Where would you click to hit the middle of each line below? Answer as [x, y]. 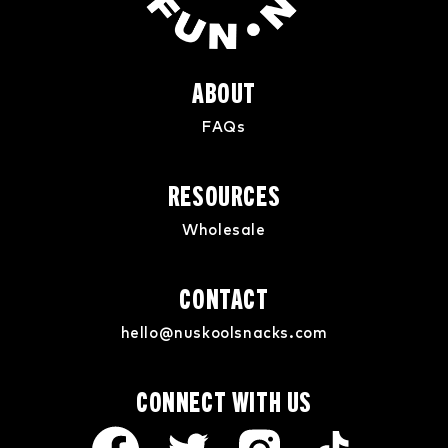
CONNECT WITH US [224, 400]
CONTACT [224, 297]
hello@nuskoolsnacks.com [224, 332]
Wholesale [224, 229]
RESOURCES [224, 194]
